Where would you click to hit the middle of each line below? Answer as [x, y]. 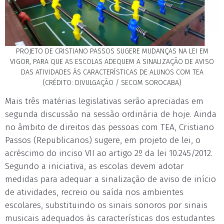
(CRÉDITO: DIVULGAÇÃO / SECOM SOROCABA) [112, 83]
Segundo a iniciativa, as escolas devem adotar [94, 166]
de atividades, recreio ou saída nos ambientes [94, 192]
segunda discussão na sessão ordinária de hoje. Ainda [111, 114]
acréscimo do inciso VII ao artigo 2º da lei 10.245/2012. [109, 153]
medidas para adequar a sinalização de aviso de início [110, 179]
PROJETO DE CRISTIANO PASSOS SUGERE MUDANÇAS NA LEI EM [112, 51]
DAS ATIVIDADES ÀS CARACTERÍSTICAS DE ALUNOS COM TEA [112, 72]
